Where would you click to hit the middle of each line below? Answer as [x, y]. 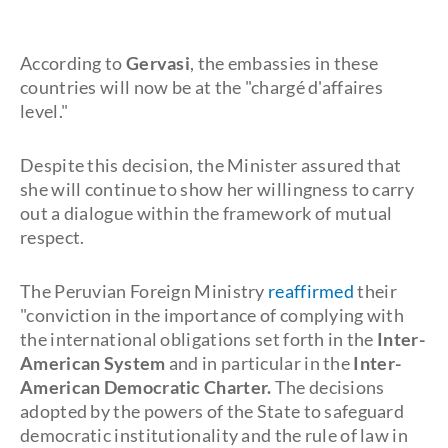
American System [93, 363]
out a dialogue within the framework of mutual [206, 213]
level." [44, 111]
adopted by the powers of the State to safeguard [212, 411]
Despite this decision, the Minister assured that [211, 165]
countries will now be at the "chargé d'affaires [202, 87]
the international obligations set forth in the [199, 339]
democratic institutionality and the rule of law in [214, 435]
